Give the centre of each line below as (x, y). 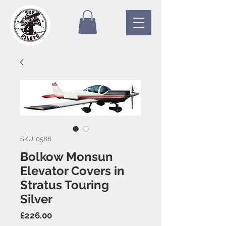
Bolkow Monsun (67, 156)
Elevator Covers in (72, 171)
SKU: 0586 (36, 139)
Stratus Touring (65, 185)
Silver (36, 199)
